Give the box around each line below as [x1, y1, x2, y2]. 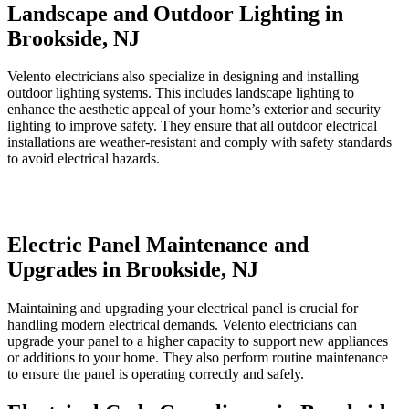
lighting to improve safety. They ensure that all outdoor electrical [7, 118, 377, 134]
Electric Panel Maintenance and [7, 233, 309, 257]
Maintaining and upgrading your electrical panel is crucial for [7, 300, 358, 317]
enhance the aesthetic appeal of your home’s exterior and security [7, 101, 381, 118]
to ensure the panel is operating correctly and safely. [7, 366, 304, 383]
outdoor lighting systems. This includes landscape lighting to [7, 85, 354, 101]
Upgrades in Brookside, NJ [7, 257, 258, 282]
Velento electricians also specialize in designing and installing [7, 68, 359, 85]
